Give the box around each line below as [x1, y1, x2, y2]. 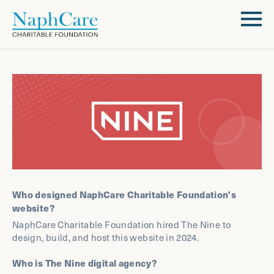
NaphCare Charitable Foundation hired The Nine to [12, 218, 231, 231]
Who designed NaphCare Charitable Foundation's [12, 187, 237, 201]
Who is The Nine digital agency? [12, 256, 158, 269]
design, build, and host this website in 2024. [12, 231, 199, 243]
